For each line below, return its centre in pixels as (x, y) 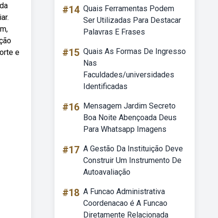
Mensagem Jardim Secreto (129, 106)
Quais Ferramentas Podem (129, 9)
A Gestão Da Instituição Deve (133, 149)
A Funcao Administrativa (124, 191)
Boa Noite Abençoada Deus (130, 118)
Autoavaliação (107, 172)
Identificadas (105, 86)
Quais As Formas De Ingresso (135, 51)
